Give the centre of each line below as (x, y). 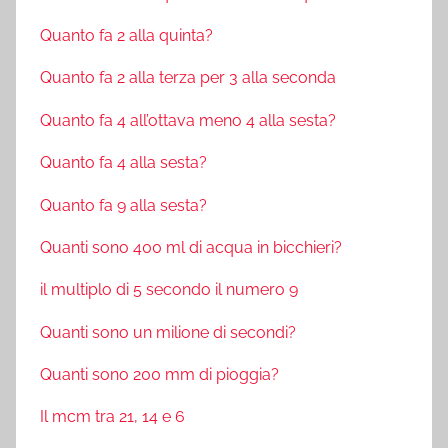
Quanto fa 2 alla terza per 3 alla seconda (188, 78)
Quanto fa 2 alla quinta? (126, 36)
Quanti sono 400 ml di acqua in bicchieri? (191, 247)
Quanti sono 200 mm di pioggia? (159, 375)
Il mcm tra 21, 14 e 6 (112, 417)
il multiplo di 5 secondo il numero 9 (169, 290)
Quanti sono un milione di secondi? (168, 332)
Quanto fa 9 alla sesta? (123, 205)
